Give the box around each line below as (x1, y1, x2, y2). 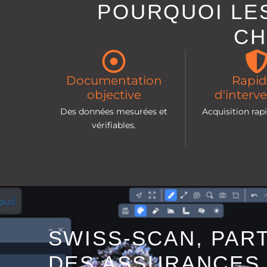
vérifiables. (92, 119, 136, 131)
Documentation (66, 73, 162, 88)
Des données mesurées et (60, 105, 168, 117)
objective (86, 87, 141, 102)
